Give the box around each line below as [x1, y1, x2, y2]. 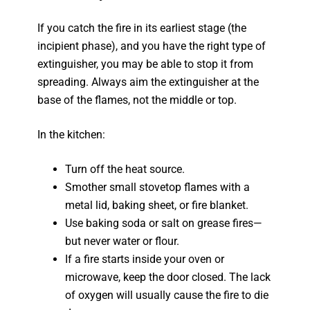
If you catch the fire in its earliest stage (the [37, 21, 247, 35]
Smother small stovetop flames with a [65, 181, 250, 194]
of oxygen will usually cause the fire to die [65, 289, 269, 302]
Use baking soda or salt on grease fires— [65, 217, 263, 230]
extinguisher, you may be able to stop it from [37, 57, 254, 71]
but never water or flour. [65, 235, 180, 248]
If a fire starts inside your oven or [65, 253, 225, 266]
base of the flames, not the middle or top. [37, 93, 237, 107]
